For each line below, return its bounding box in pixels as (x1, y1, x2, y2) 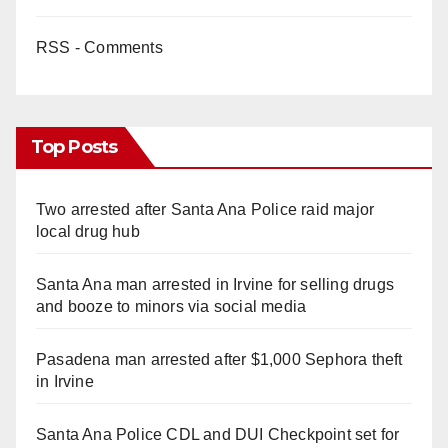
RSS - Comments (36, 38, 163, 56)
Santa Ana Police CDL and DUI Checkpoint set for (36, 425, 400, 443)
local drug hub (36, 222, 140, 240)
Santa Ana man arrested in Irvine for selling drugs (36, 275, 395, 293)
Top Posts (31, 135, 117, 158)
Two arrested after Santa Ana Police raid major (36, 200, 375, 218)
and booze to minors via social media (36, 297, 307, 315)
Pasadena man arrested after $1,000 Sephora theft (36, 350, 403, 368)
